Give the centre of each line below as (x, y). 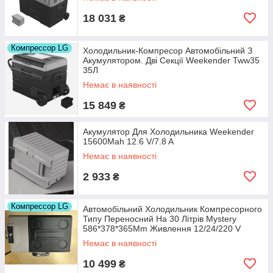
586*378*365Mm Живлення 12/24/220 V (162, 228)
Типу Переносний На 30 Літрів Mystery (160, 218)
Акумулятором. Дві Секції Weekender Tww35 (171, 60)
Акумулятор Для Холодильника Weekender (168, 131)
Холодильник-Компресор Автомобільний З (168, 50)
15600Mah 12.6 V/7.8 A (128, 141)
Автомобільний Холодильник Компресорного (172, 209)
